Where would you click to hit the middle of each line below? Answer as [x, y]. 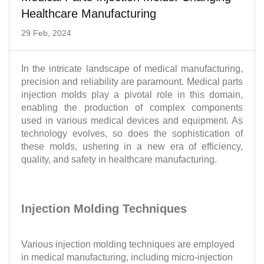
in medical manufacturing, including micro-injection [127, 257]
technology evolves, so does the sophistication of [132, 133]
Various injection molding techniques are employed [128, 244]
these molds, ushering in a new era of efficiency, [132, 146]
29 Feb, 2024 [46, 33]
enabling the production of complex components [132, 108]
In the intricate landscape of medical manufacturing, [132, 69]
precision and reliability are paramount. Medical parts [132, 82]
